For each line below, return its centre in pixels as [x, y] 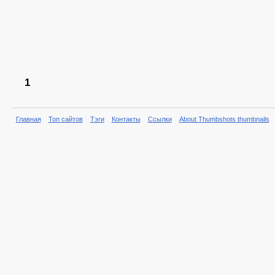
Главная [28, 119]
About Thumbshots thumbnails [224, 119]
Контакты [126, 119]
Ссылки [160, 119]
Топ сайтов [65, 119]
